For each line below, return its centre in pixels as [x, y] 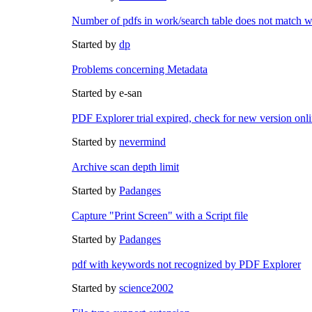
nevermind [142, 141]
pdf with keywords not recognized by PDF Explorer [186, 264]
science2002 [146, 288]
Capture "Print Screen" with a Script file [160, 215]
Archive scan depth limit [125, 166]
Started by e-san [107, 93]
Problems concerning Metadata [140, 69]
